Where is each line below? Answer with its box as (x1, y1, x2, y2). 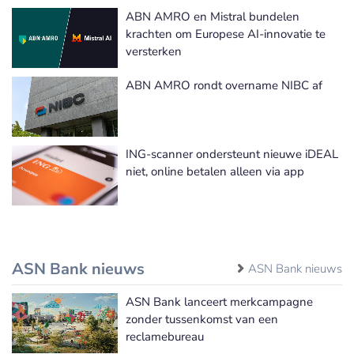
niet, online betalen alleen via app (126, 163, 304, 179)
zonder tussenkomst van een (126, 311, 278, 327)
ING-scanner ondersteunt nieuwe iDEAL (126, 145, 338, 162)
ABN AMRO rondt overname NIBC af (126, 77, 322, 93)
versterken (126, 43, 182, 59)
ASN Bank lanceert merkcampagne (126, 293, 313, 310)
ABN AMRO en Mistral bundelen (126, 8, 299, 24)
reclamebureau (126, 328, 204, 345)
